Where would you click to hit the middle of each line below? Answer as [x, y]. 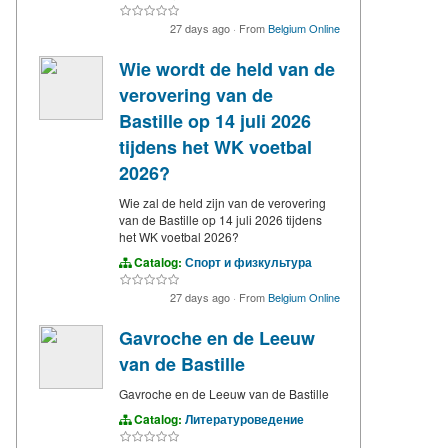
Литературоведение [244, 419]
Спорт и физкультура [248, 262]
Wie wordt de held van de [227, 69]
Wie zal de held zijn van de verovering [222, 203]
